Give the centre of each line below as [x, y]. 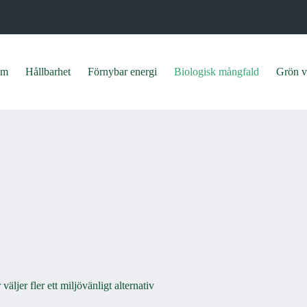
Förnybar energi [122, 72]
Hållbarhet [48, 72]
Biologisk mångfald [216, 72]
